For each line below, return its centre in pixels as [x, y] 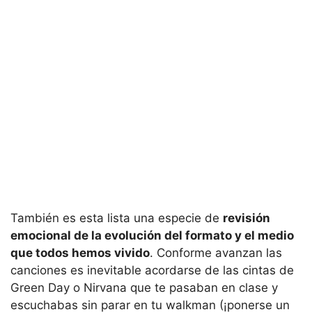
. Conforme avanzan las [216, 252]
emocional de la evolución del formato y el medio [152, 235]
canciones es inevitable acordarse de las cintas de [152, 270]
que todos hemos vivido [80, 252]
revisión [247, 218]
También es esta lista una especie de [117, 218]
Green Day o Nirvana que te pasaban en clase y [144, 287]
